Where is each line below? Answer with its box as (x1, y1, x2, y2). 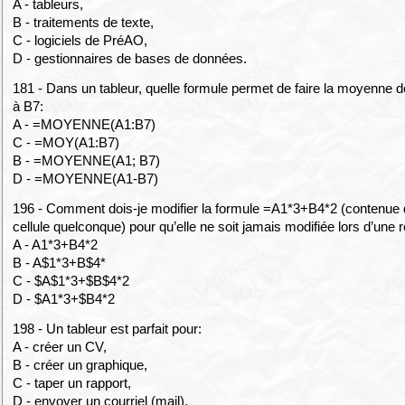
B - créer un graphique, (13, 357, 148, 373)
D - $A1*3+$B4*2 (13, 291, 116, 307)
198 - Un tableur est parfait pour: (13, 321, 202, 337)
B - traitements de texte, (13, 14, 155, 30)
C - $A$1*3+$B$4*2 (13, 273, 130, 289)
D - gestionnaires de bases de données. (13, 50, 248, 66)
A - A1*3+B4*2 (13, 237, 102, 253)
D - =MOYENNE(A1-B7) (13, 170, 159, 186)
